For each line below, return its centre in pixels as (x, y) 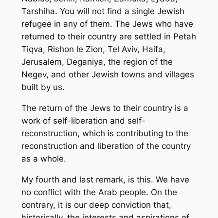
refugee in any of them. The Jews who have (107, 24)
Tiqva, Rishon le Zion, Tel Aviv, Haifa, (93, 49)
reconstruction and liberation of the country (106, 146)
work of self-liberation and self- (83, 121)
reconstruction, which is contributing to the (105, 134)
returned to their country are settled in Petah (109, 37)
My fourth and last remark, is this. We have (105, 180)
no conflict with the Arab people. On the (99, 192)
